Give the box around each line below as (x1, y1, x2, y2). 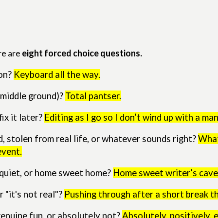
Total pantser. (65, 91, 122, 102)
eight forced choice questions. (22, 48, 143, 59)
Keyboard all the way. (14, 69, 101, 80)
